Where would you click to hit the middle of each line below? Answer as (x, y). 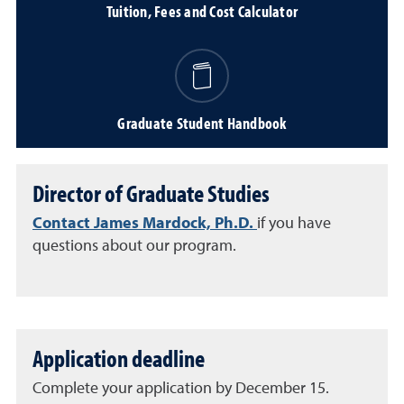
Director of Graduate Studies (151, 193)
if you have (294, 223)
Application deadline (119, 358)
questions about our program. (134, 246)
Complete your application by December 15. (181, 388)
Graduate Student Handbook (202, 123)
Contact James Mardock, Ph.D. (143, 223)
